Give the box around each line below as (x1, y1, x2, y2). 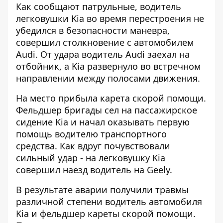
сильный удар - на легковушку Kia (16, 151, 165, 164)
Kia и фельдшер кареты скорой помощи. (16, 207, 196, 220)
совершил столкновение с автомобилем (16, 36, 194, 48)
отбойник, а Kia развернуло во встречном (16, 60, 201, 72)
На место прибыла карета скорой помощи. (16, 92, 206, 104)
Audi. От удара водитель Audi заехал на (16, 48, 190, 60)
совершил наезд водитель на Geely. (16, 163, 172, 176)
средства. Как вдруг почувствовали (16, 139, 170, 152)
